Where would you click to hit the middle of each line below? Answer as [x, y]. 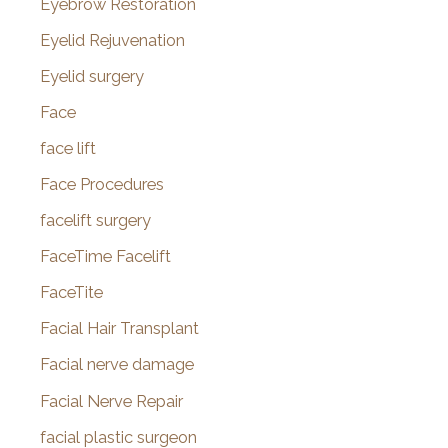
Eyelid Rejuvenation [112, 40]
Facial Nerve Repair [111, 401]
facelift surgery [95, 221]
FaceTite [71, 293]
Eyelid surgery [92, 76]
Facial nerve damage [117, 365]
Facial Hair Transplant [119, 329]
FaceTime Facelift [105, 257]
